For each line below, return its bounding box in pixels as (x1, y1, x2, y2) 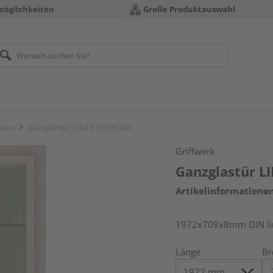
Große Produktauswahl (143, 4, 235, 15)
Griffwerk (175, 145, 216, 157)
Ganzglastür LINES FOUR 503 (27, 122, 131, 133)
